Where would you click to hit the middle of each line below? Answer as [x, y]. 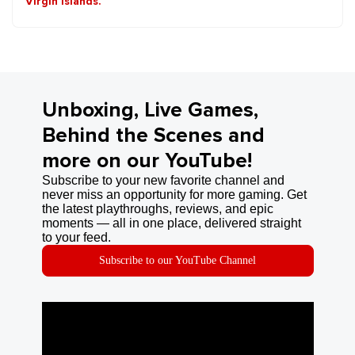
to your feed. [76, 238]
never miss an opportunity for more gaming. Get [174, 195]
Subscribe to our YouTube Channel [177, 261]
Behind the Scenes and [153, 136]
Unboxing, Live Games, [150, 111]
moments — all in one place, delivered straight [171, 223]
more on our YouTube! [147, 161]
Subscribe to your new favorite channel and [163, 181]
